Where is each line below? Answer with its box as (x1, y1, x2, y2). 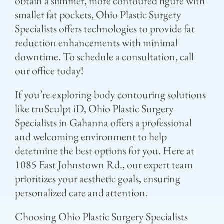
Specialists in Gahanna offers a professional (14, 115, 192, 130)
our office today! (14, 63, 84, 78)
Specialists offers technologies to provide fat (14, 21, 195, 36)
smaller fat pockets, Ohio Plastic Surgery (14, 7, 181, 22)
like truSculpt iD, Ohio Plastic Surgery (14, 101, 174, 116)
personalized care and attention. (14, 185, 148, 200)
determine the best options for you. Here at (14, 143, 194, 158)
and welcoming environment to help (14, 129, 167, 144)
